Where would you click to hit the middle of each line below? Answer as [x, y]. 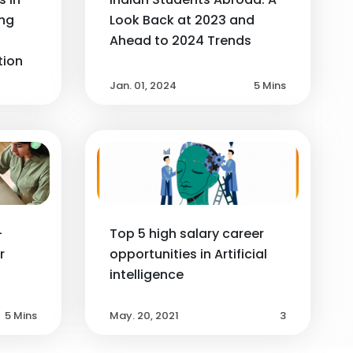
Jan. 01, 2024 [143, 85]
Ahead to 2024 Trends [180, 40]
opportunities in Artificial [188, 254]
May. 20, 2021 [144, 315]
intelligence [146, 274]
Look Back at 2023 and [182, 20]
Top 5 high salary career [186, 233]
